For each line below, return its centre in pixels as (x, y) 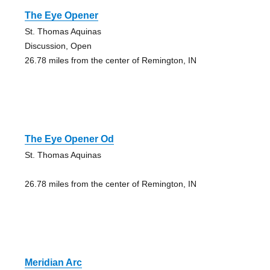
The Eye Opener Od (69, 139)
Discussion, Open (58, 46)
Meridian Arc (53, 262)
